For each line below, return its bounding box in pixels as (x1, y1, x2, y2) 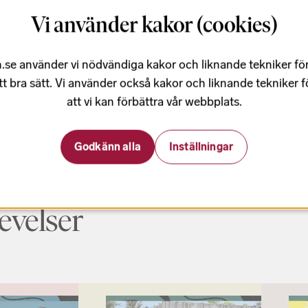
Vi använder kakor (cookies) (30, 11, 278, 38)
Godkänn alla (74, 140, 141, 153)
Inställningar (168, 140, 233, 153)
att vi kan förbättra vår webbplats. (66, 93, 242, 109)
